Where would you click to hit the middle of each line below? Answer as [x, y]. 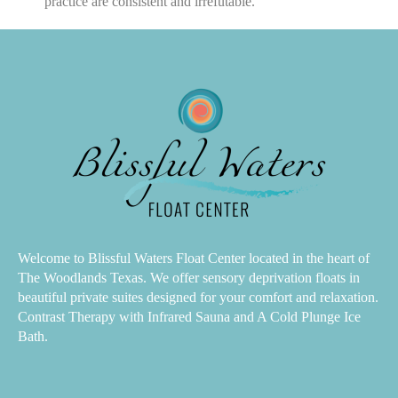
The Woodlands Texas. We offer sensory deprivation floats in [189, 278]
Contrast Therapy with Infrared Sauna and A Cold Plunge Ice [189, 317]
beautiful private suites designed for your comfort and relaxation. [198, 297]
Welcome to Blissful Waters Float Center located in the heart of [194, 258]
